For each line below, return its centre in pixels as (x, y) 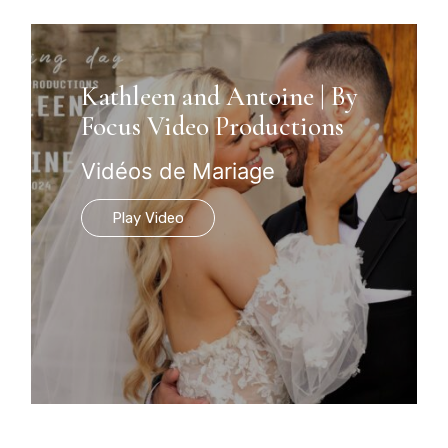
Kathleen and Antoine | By (220, 96)
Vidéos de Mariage (178, 170)
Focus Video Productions (213, 126)
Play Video (148, 217)
